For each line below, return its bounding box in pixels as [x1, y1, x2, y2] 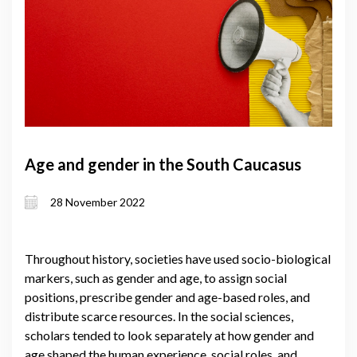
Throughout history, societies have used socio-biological [25, 250, 331, 266]
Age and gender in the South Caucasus [25, 154, 301, 174]
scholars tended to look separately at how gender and [25, 327, 314, 343]
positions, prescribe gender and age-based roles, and [25, 288, 310, 304]
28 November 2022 [50, 195, 145, 210]
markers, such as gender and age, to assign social [25, 269, 287, 285]
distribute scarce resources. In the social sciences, [25, 308, 293, 324]
